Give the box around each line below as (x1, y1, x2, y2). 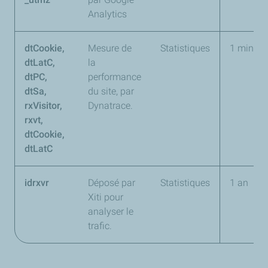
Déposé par (88, 177, 135, 188)
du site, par (88, 86, 134, 97)
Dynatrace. (88, 100, 133, 111)
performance (88, 71, 141, 83)
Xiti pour (88, 191, 123, 203)
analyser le (88, 206, 133, 217)
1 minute (230, 42, 267, 54)
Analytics (88, 8, 127, 20)
